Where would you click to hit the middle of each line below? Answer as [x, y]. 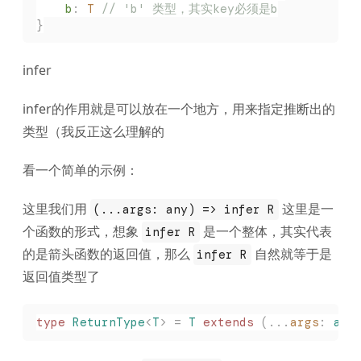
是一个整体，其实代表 [266, 232]
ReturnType [105, 322]
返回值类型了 [61, 277]
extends [224, 322]
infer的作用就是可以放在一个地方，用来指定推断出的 [179, 109]
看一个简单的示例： [81, 170]
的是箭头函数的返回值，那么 [108, 254]
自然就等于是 [291, 254]
